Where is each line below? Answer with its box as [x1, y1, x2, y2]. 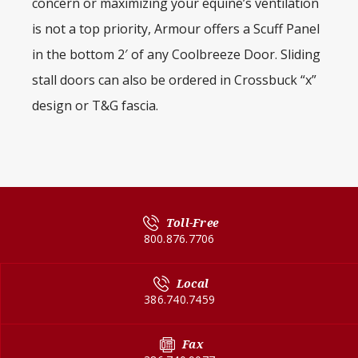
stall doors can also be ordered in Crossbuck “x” [32, 71, 316, 89]
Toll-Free [165, 215, 219, 231]
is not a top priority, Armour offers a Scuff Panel [32, 20, 320, 38]
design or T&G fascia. [32, 97, 158, 115]
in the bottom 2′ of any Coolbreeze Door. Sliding [32, 46, 320, 64]
